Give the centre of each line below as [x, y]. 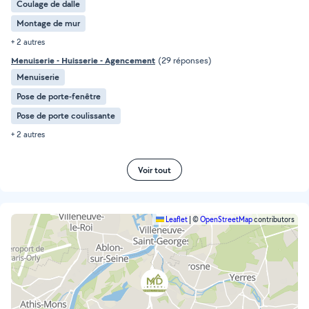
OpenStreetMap [226, 219]
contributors [273, 219]
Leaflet [176, 219]
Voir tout [154, 170]
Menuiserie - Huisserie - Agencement [83, 60]
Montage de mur [48, 23]
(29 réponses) [185, 60]
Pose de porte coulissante [66, 116]
